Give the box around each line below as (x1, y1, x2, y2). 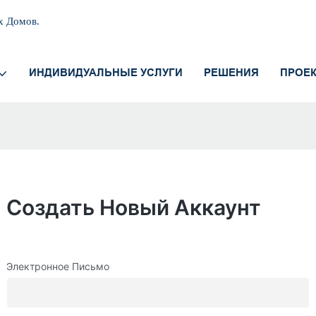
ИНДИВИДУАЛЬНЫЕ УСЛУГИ (29, 66, 183, 78)
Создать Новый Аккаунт (6, 195, 261, 221)
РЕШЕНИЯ (204, 66, 259, 78)
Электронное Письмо (6, 260, 109, 273)
